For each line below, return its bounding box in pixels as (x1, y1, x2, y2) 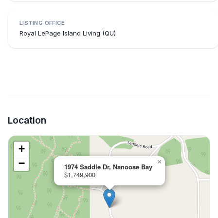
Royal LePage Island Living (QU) (19, 29, 116, 37)
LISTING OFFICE (19, 19, 65, 26)
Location (8, 114, 46, 126)
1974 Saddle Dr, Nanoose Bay (64, 162, 152, 171)
